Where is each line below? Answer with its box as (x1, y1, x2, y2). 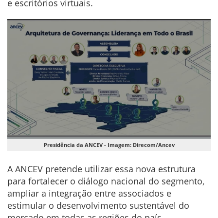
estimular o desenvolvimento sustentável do (7, 200, 189, 212)
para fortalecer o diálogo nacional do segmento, (7, 175, 204, 187)
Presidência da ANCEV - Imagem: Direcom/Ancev (43, 141, 175, 149)
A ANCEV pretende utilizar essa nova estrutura (7, 163, 196, 175)
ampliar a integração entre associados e (7, 187, 171, 200)
